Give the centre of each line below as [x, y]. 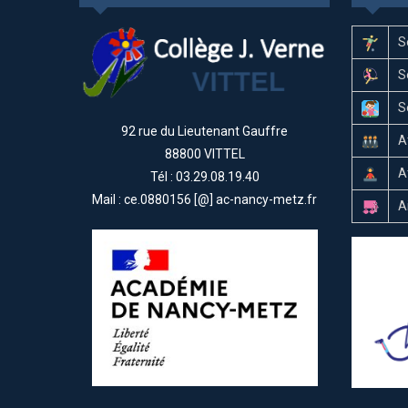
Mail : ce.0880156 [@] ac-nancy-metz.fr [205, 199]
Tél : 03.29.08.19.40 [204, 176]
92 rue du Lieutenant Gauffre [205, 131]
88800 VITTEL [204, 153]
